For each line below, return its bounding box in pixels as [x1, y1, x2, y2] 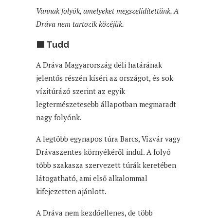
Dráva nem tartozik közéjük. [36, 18, 124, 29]
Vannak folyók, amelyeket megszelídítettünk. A [36, 5, 179, 16]
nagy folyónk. [36, 112, 82, 122]
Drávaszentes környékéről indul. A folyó [36, 146, 171, 157]
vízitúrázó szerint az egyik [36, 86, 125, 96]
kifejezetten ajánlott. [36, 186, 107, 196]
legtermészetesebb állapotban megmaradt [36, 99, 176, 109]
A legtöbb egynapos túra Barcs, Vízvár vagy [36, 133, 181, 144]
